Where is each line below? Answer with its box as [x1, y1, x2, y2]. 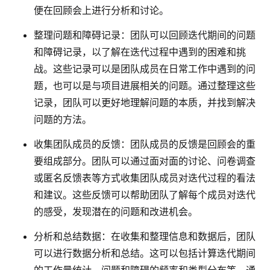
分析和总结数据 [34, 230, 101, 242]
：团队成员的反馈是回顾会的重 [121, 137, 256, 150]
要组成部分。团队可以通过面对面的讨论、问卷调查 [34, 154, 256, 167]
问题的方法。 [34, 113, 92, 125]
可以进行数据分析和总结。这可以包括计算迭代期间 [34, 246, 256, 259]
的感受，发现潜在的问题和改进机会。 [34, 205, 198, 218]
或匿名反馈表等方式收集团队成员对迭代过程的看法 [34, 171, 256, 184]
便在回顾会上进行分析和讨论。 [34, 4, 169, 17]
